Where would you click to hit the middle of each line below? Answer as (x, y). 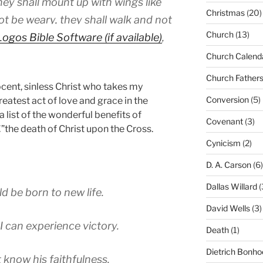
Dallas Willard (231, 187)
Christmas (225, 13)
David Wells (228, 208)
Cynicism (223, 143)
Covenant (224, 122)
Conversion (227, 100)
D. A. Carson (228, 165)
